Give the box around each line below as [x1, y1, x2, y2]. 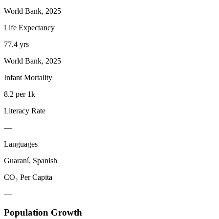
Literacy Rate [4, 106, 45, 115]
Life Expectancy [4, 23, 55, 32]
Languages [4, 139, 38, 148]
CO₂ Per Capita [4, 173, 52, 181]
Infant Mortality [4, 73, 52, 82]
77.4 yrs [4, 40, 29, 48]
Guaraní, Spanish [4, 156, 57, 165]
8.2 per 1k [4, 89, 35, 98]
